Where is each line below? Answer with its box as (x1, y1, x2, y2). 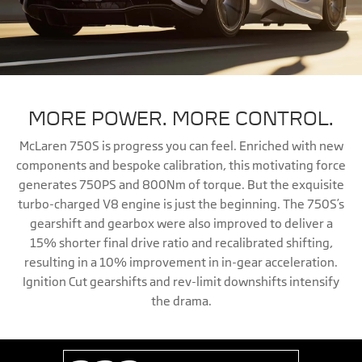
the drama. (150, 293, 212, 309)
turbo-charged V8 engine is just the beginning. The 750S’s (18, 196, 344, 213)
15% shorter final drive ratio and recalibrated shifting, (29, 235, 333, 251)
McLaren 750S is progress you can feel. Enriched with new (19, 138, 343, 154)
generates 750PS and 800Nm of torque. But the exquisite (18, 177, 344, 193)
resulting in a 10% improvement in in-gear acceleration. (24, 255, 338, 271)
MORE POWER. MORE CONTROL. (28, 105, 334, 132)
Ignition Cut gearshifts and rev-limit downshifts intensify (23, 274, 339, 290)
